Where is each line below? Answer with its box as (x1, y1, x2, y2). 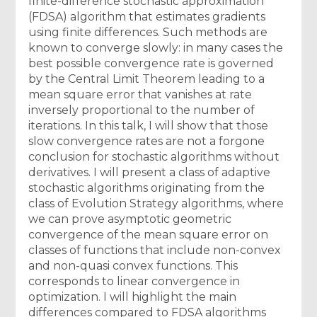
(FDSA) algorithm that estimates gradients (28, 9, 266, 23)
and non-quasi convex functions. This (28, 258, 238, 272)
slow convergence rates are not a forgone (28, 134, 265, 148)
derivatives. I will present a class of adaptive (28, 165, 271, 179)
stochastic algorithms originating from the (28, 180, 265, 195)
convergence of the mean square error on (28, 227, 269, 241)
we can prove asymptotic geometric (28, 212, 232, 226)
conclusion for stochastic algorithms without (28, 149, 280, 163)
